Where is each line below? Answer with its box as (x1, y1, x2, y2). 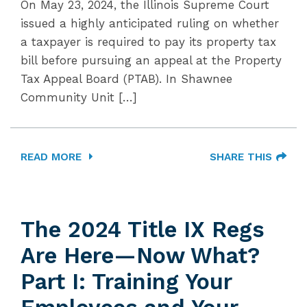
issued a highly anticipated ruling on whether (21, 16, 279, 30)
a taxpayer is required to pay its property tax (21, 35, 276, 49)
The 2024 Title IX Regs (21, 217, 265, 243)
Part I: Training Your (21, 269, 232, 295)
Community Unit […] (21, 90, 137, 104)
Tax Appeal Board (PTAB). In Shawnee (21, 72, 232, 86)
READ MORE (21, 151, 85, 163)
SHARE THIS (210, 151, 272, 163)
